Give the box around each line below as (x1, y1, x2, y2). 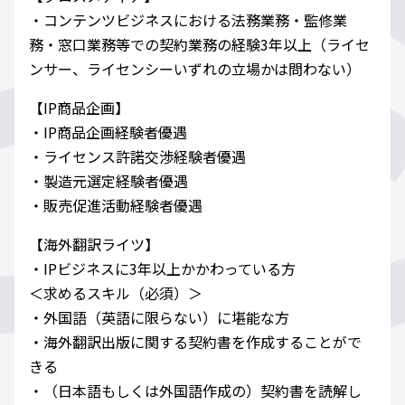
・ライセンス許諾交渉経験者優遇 (29, 146, 246, 168)
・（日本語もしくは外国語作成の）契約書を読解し (29, 380, 362, 402)
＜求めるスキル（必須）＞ (29, 282, 202, 305)
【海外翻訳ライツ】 (29, 233, 159, 256)
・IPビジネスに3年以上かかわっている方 (29, 258, 296, 280)
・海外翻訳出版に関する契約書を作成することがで (29, 331, 362, 353)
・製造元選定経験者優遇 (29, 170, 188, 193)
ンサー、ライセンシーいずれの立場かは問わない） (29, 58, 361, 80)
